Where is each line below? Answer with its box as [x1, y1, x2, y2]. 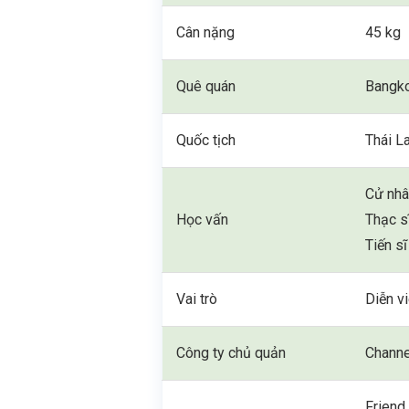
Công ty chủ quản [176, 344, 287, 362]
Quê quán [176, 78, 236, 95]
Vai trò [176, 290, 218, 308]
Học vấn [176, 211, 229, 228]
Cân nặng [176, 24, 236, 41]
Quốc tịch [176, 131, 236, 149]
